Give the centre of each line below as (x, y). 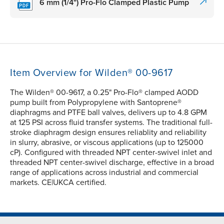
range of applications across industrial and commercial (104, 173)
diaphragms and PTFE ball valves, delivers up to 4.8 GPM (108, 113)
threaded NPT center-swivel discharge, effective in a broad (112, 163)
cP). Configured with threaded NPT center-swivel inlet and (111, 153)
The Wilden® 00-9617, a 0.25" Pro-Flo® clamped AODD (104, 93)
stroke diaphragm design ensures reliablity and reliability (108, 133)
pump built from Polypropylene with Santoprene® (96, 103)
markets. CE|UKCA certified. (58, 183)
